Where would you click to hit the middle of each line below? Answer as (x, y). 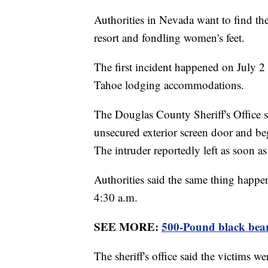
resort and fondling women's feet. (171, 38)
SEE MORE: (128, 227)
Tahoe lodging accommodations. (171, 85)
